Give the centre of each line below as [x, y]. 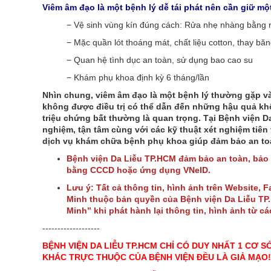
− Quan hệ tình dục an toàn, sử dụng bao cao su [162, 60]
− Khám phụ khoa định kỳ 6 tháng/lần [138, 77]
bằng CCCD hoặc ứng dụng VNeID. [138, 170]
